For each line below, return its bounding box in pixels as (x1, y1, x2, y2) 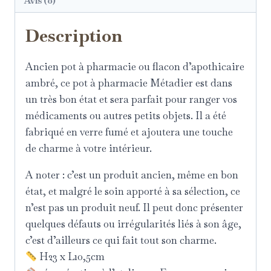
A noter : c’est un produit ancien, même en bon (25, 168, 238, 182)
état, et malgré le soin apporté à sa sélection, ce (25, 184, 240, 198)
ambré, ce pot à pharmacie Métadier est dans (25, 76, 232, 90)
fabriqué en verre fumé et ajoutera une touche (25, 125, 233, 139)
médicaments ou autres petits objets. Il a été (25, 109, 226, 123)
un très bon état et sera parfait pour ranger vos (25, 93, 237, 106)
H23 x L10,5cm (37, 250, 105, 264)
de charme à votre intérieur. (25, 142, 152, 155)
